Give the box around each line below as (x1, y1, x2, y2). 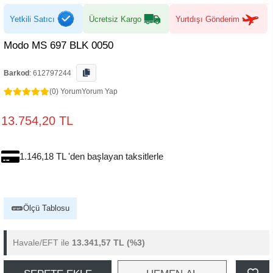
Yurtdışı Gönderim (175, 14, 239, 24)
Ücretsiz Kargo (89, 14, 141, 24)
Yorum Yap (82, 87, 118, 96)
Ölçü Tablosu (23, 204, 69, 213)
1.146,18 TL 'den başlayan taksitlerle (19, 151, 163, 161)
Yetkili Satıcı (10, 14, 55, 24)
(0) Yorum (49, 87, 82, 96)
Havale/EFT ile (13, 238, 72, 247)
